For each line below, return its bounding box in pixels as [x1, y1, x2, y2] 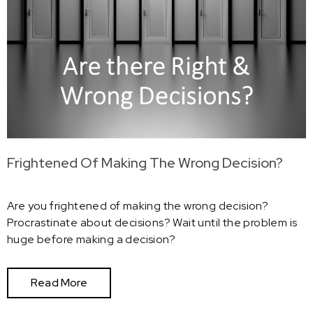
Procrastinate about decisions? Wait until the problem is [7, 215, 298, 231]
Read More [31, 275, 87, 290]
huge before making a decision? [7, 232, 175, 247]
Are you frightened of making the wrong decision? [7, 198, 269, 214]
